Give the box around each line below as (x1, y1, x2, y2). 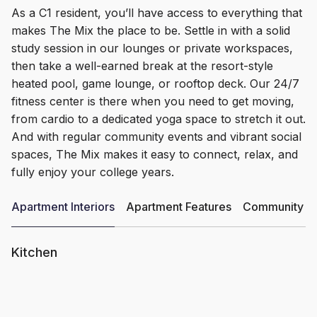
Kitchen (11, 244, 57, 260)
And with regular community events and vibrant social (11, 129, 301, 144)
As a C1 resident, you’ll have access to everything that (11, 5, 302, 20)
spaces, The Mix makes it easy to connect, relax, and (11, 146, 298, 161)
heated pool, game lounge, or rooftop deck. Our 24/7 (11, 76, 299, 91)
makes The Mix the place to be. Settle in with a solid (11, 23, 290, 38)
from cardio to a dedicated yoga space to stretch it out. (11, 111, 306, 126)
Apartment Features (126, 199, 231, 214)
